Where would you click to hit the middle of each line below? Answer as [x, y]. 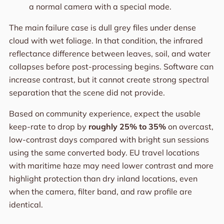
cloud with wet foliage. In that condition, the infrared [106, 40]
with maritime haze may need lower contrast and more [111, 165]
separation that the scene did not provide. [87, 92]
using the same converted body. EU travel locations [104, 152]
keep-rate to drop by [48, 126]
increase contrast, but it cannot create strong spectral [109, 79]
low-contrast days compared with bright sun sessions [109, 139]
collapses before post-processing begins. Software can [111, 66]
